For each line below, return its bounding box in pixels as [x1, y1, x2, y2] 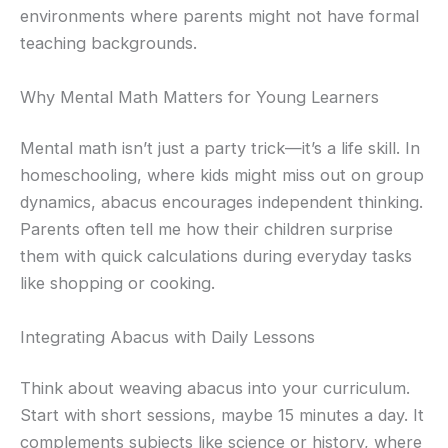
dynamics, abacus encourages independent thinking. [20, 192, 423, 213]
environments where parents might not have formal [20, 6, 419, 27]
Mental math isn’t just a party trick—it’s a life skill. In [20, 138, 420, 159]
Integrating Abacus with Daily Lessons [20, 326, 315, 347]
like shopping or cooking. [20, 273, 215, 294]
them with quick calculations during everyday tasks [20, 246, 412, 267]
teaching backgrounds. [20, 33, 197, 54]
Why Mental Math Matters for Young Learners [20, 86, 379, 107]
